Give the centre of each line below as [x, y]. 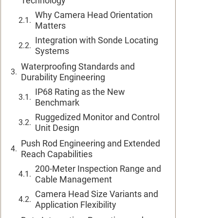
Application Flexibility [76, 205]
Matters [50, 26]
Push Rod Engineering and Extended [91, 143]
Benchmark [57, 102]
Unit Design [57, 128]
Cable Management [73, 179]
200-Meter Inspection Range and [98, 169]
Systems [52, 51]
